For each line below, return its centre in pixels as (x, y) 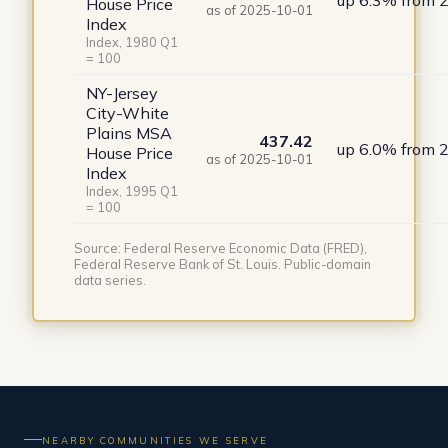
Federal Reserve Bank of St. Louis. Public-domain (222, 264)
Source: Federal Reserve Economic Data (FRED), (220, 248)
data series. (109, 280)
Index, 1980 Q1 (131, 42)
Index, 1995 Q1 (131, 191)
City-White (127, 113)
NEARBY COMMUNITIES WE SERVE (155, 439)
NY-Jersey (121, 93)
